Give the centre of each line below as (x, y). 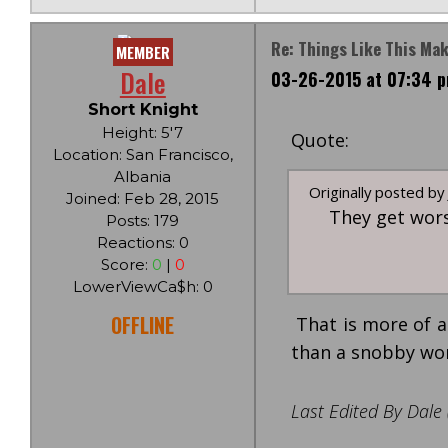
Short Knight (142, 109)
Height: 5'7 (143, 132)
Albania (143, 176)
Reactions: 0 (142, 242)
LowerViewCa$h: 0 (142, 286)
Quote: (319, 140)
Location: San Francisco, (142, 154)
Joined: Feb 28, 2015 (143, 198)
